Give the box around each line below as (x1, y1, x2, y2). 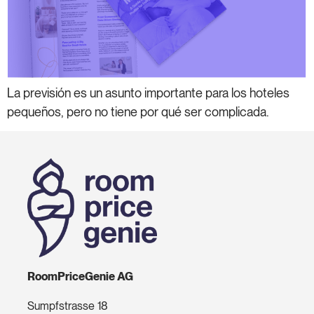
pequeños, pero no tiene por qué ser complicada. (7, 104, 269, 119)
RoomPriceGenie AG (27, 270, 133, 284)
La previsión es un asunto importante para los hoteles (7, 85, 289, 100)
